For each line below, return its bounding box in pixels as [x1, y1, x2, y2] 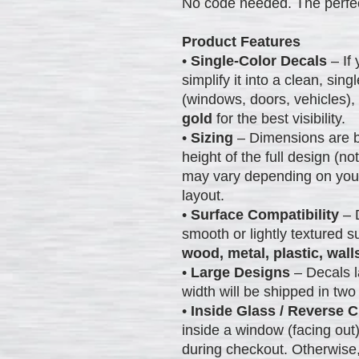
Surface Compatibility [191, 206, 339, 223]
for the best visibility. [212, 110, 345, 127]
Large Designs [191, 264, 290, 280]
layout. [182, 187, 224, 204]
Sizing [191, 129, 233, 146]
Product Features [182, 33, 301, 50]
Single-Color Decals [191, 52, 327, 69]
